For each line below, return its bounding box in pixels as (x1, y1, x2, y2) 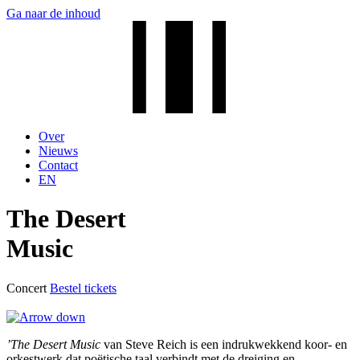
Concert (6, 280, 50, 295)
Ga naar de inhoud (6, 6, 100, 20)
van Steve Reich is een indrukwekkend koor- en (100, 337, 347, 351)
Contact (39, 158, 78, 173)
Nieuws (39, 144, 78, 158)
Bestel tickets (50, 280, 117, 295)
